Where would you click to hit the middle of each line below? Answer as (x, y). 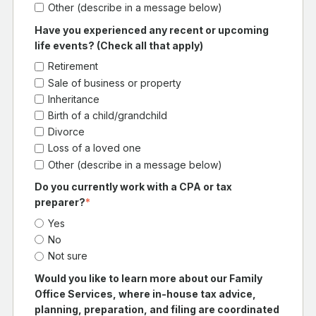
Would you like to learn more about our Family (148, 279)
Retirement (73, 66)
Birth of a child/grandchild (108, 115)
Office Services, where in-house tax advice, (145, 294)
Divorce (67, 131)
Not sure (68, 256)
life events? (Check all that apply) (119, 45)
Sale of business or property (115, 83)
